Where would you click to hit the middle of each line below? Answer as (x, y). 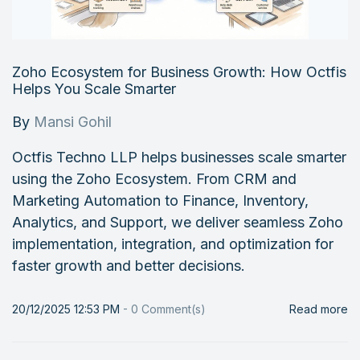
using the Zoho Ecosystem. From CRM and (154, 179)
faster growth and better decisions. (129, 266)
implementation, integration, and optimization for (173, 244)
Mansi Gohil (73, 122)
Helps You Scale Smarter (94, 89)
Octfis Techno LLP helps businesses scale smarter (179, 157)
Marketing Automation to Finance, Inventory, (160, 200)
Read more (319, 309)
